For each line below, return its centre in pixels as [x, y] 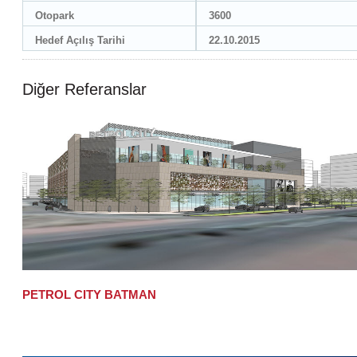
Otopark [55, 15]
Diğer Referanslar [84, 89]
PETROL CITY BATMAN [89, 294]
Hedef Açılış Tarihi [80, 40]
